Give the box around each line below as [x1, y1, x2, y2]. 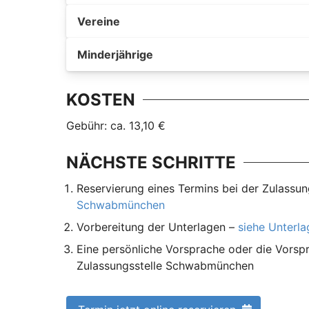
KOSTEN [66, 90, 135, 110]
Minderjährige [77, 48, 153, 61]
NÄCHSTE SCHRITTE [66, 152, 236, 172]
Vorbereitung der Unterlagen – [77, 220, 239, 234]
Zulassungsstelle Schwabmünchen [77, 259, 255, 272]
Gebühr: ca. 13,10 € [66, 119, 166, 132]
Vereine [77, 14, 120, 28]
